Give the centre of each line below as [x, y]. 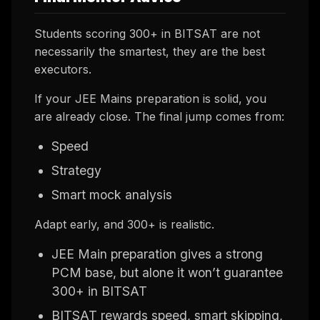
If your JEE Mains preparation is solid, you [150, 98]
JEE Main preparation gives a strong [157, 254]
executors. [63, 69]
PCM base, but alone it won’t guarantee [167, 272]
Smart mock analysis [112, 194]
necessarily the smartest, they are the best [150, 51]
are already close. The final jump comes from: [159, 116]
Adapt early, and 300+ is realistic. [124, 224]
